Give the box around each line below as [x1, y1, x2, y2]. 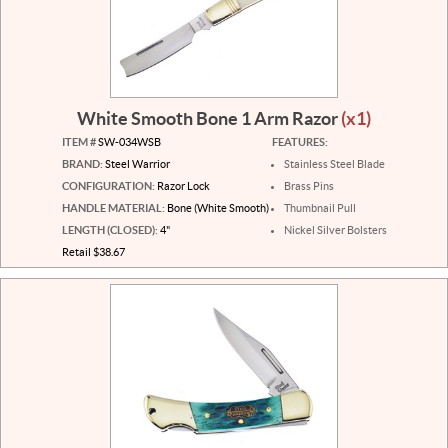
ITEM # [61, 136, 96, 149]
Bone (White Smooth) [164, 202, 269, 215]
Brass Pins [283, 180, 334, 193]
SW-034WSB [95, 136, 161, 149]
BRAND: [61, 158, 103, 171]
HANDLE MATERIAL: [61, 202, 165, 215]
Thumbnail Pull [283, 202, 356, 215]
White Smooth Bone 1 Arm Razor [77, 107, 341, 129]
